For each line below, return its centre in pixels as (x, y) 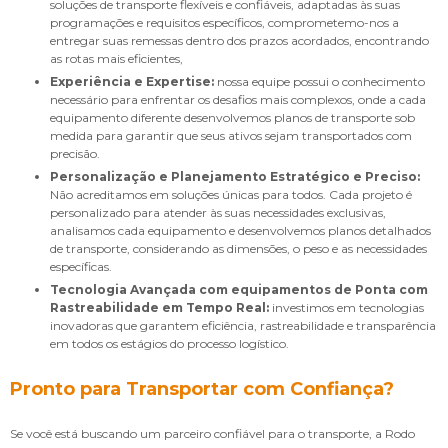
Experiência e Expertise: (136, 81)
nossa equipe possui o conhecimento (319, 81)
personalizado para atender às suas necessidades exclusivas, (218, 212)
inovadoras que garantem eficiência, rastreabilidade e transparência (243, 325)
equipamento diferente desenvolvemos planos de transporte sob (232, 117)
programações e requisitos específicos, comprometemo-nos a (224, 22)
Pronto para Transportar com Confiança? (202, 388)
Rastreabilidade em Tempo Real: (159, 307)
